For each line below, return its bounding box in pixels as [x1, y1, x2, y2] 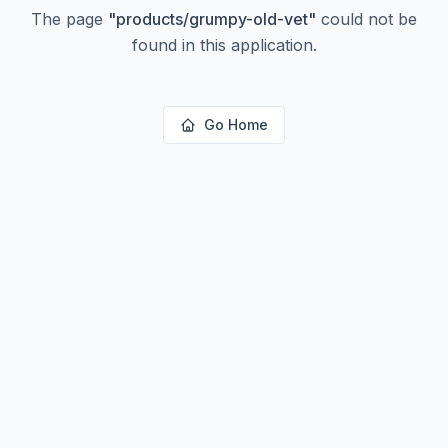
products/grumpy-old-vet [116, 9, 308, 29]
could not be [316, 9, 417, 29]
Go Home [204, 116, 268, 133]
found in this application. [131, 35, 317, 55]
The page [31, 9, 108, 29]
